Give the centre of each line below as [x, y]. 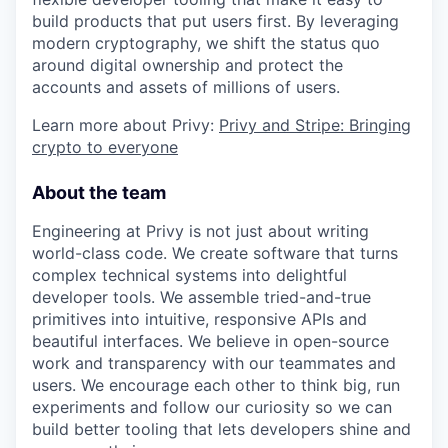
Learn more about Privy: [125, 125]
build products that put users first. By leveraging [215, 21]
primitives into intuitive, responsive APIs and [199, 319]
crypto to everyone [105, 147]
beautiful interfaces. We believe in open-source [210, 341]
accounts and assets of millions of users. [186, 87]
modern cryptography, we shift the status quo [206, 43]
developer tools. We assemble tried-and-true [201, 297]
